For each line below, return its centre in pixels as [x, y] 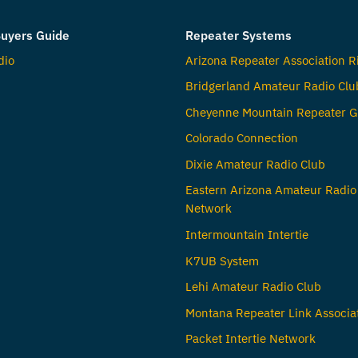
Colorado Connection [241, 138]
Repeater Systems [238, 35]
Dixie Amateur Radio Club [255, 163]
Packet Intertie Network [250, 338]
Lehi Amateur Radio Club [253, 286]
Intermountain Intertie [247, 235]
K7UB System [222, 260]
